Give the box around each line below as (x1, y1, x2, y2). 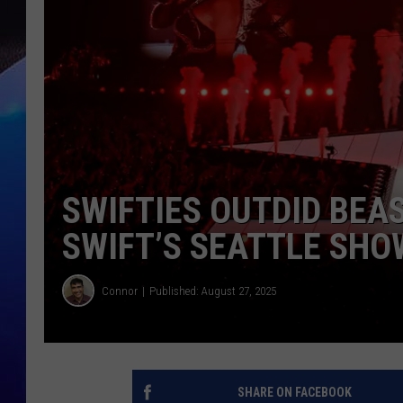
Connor (102, 283, 138, 298)
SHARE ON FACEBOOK (237, 385, 352, 400)
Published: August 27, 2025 (149, 283, 276, 298)
